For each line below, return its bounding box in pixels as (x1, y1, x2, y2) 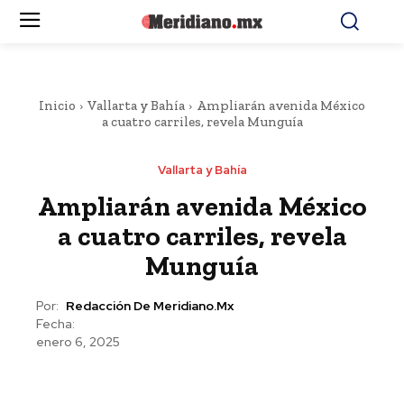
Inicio (39, 97, 76, 114)
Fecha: (36, 316, 75, 332)
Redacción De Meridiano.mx (66, 298, 234, 315)
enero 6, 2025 (36, 334, 120, 351)
